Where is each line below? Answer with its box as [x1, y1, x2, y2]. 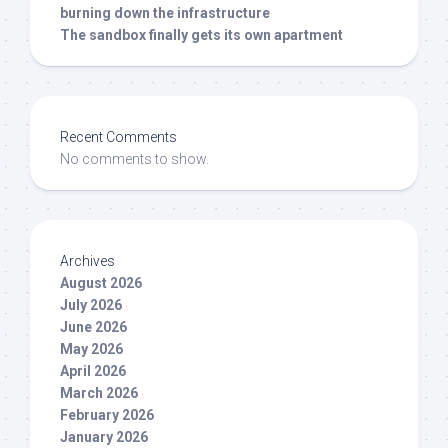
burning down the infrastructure [60, 5, 270, 22]
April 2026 [60, 363, 126, 380]
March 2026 [60, 385, 138, 402]
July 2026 [60, 297, 122, 314]
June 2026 [60, 319, 127, 336]
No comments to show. [60, 151, 209, 168]
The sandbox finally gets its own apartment [60, 27, 343, 44]
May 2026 [60, 341, 123, 358]
